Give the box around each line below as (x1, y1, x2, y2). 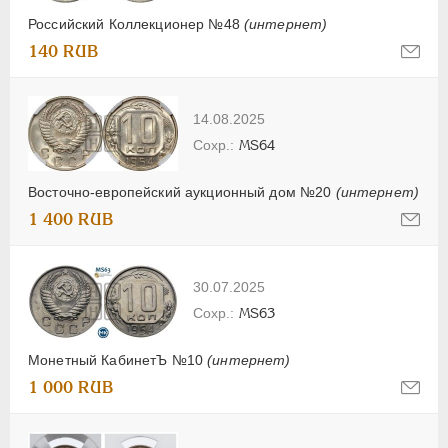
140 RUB (28, 41, 99, 61)
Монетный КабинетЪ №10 (28, 351, 208, 368)
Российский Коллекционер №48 (28, 15, 244, 32)
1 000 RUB (28, 377, 114, 397)
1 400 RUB (28, 209, 114, 229)
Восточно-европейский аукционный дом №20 (28, 183, 336, 200)
